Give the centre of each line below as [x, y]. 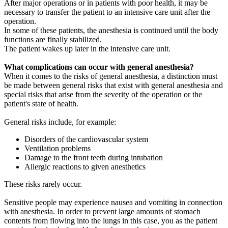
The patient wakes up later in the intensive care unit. [87, 48]
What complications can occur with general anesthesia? [99, 67]
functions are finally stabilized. [53, 39]
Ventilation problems [58, 148]
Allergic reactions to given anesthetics [85, 166]
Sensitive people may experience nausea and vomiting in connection [113, 202]
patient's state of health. [41, 103]
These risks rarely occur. [43, 184]
